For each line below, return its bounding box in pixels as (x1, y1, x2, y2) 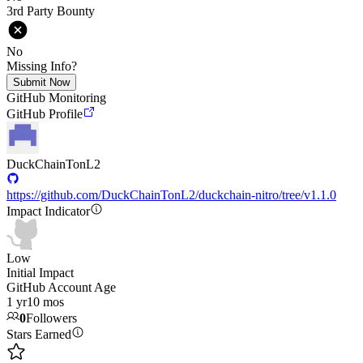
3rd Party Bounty (6, 4, 95, 18)
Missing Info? (6, 59, 77, 73)
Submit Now (13, 76, 70, 88)
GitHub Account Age (6, 280, 116, 294)
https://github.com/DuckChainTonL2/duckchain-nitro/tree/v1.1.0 (6, 188, 336, 202)
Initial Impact (6, 266, 74, 280)
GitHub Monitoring (6, 91, 106, 105)
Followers (26, 311, 77, 325)
